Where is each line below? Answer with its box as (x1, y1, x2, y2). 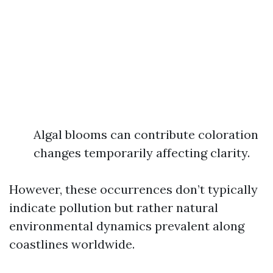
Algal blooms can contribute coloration (34, 127, 258, 142)
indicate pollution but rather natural (9, 200, 218, 215)
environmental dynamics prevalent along (9, 218, 244, 233)
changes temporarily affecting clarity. (34, 145, 250, 160)
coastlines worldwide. (9, 236, 135, 252)
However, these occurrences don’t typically (9, 182, 258, 197)
